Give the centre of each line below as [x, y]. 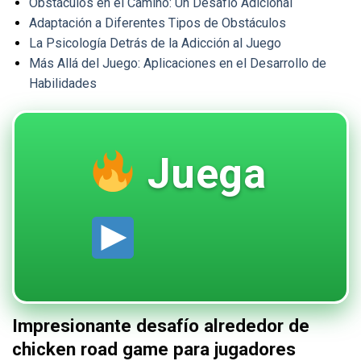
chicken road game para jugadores [154, 349]
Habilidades [62, 84]
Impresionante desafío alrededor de [161, 325]
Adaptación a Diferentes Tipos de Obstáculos [157, 23]
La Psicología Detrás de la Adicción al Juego [155, 44]
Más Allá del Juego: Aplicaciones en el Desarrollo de [177, 64]
